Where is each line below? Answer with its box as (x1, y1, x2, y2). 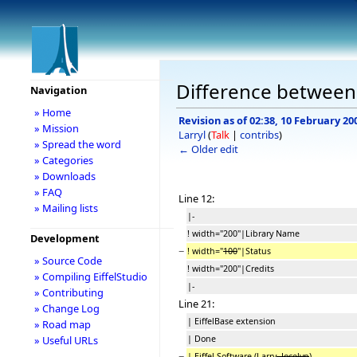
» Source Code (33, 253, 102, 268)
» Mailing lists (33, 201, 98, 215)
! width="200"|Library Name (187, 227, 300, 239)
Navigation (29, 83, 87, 97)
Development (29, 231, 100, 245)
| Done (187, 332, 216, 344)
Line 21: (178, 296, 214, 311)
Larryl (178, 127, 206, 142)
